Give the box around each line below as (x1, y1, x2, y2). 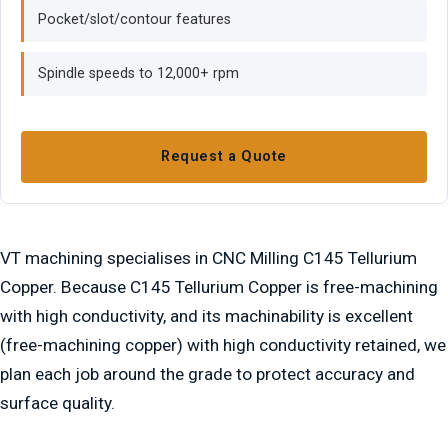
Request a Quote (161, 148, 287, 165)
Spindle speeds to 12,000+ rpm (38, 65, 239, 82)
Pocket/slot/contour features (38, 11, 231, 28)
